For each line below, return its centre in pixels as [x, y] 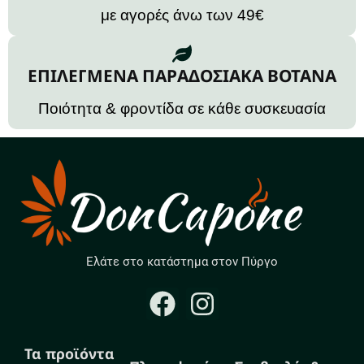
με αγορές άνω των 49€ [182, 15]
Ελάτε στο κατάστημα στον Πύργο [182, 262]
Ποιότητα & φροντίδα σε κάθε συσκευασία [182, 109]
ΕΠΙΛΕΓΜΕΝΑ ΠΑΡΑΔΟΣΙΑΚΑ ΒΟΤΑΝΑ [182, 76]
